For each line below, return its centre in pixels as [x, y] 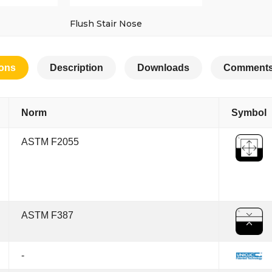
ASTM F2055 [50, 142]
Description [76, 68]
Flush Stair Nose [106, 24]
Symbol [249, 113]
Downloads [163, 68]
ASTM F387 [47, 215]
